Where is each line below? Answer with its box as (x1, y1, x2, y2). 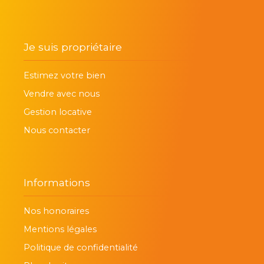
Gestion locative (24, 107, 92, 118)
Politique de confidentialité (24, 242, 138, 253)
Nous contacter (24, 125, 90, 136)
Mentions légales (24, 224, 97, 235)
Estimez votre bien (24, 70, 105, 81)
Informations (24, 176, 90, 189)
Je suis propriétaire (24, 41, 122, 54)
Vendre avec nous (24, 88, 100, 100)
